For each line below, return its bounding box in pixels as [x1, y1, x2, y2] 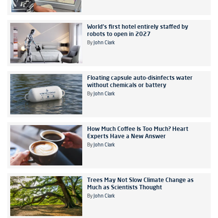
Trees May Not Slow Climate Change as [87, 176, 194, 183]
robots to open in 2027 [87, 30, 151, 38]
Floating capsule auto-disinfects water [87, 73, 193, 81]
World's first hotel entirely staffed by [87, 23, 188, 31]
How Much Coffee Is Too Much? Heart [87, 125, 188, 132]
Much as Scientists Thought [87, 183, 162, 191]
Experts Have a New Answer [87, 132, 166, 140]
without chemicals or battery [87, 81, 166, 89]
